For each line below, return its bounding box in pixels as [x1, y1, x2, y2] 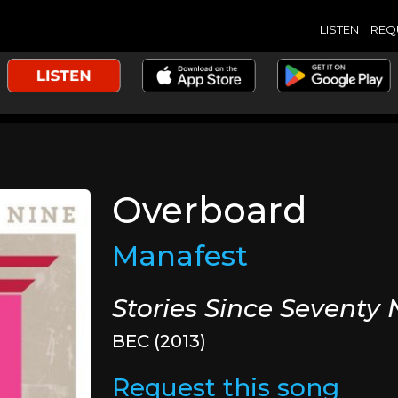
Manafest [112, 238, 249, 273]
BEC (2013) [112, 330, 207, 352]
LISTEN [319, 21, 359, 36]
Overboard [112, 188, 308, 232]
